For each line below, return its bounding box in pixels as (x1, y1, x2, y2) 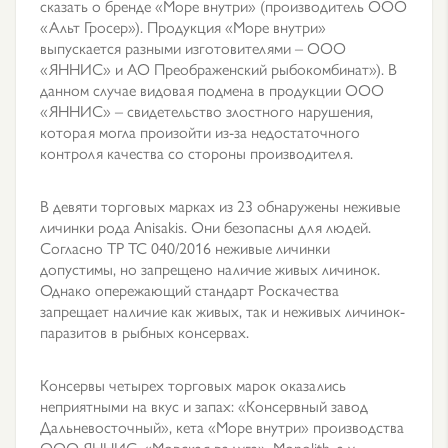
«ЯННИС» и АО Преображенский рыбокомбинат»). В (40, 57, 397, 80)
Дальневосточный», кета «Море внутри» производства (40, 415, 404, 438)
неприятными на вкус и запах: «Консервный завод (40, 394, 368, 417)
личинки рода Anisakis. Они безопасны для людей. (40, 215, 371, 238)
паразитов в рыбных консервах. (40, 320, 253, 343)
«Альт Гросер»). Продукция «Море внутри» (40, 15, 326, 38)
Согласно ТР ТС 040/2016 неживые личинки (40, 236, 330, 259)
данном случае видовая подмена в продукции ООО (40, 78, 384, 101)
